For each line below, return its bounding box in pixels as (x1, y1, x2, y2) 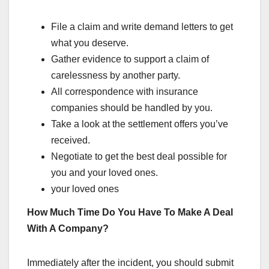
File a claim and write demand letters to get (51, 21, 233, 32)
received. (51, 134, 90, 145)
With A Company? (27, 223, 109, 234)
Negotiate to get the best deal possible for (51, 151, 227, 162)
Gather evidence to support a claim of (51, 53, 209, 64)
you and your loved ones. (51, 167, 158, 178)
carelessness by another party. (51, 70, 180, 80)
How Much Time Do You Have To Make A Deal (27, 207, 233, 218)
